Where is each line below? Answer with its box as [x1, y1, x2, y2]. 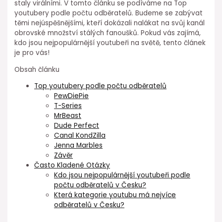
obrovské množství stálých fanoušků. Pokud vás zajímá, [14, 28, 201, 38]
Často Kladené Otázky [34, 161, 111, 170]
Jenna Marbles [54, 141, 103, 151]
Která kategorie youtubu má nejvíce [54, 190, 176, 200]
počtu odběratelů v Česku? [54, 180, 147, 190]
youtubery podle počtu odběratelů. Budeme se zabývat [14, 8, 203, 18]
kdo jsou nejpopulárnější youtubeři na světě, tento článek [14, 38, 206, 48]
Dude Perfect [54, 121, 100, 131]
